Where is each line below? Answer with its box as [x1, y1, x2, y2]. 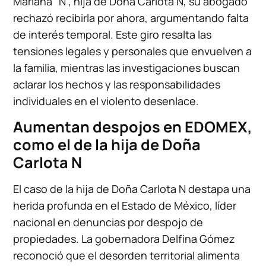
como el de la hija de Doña [13, 134, 201, 155]
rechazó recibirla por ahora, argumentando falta [13, 10, 249, 25]
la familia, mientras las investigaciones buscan [13, 60, 240, 75]
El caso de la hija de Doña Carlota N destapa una [13, 181, 251, 196]
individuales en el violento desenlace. [13, 93, 199, 108]
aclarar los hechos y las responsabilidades [13, 77, 221, 91]
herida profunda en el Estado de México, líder [13, 198, 237, 213]
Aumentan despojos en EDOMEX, [13, 116, 253, 137]
